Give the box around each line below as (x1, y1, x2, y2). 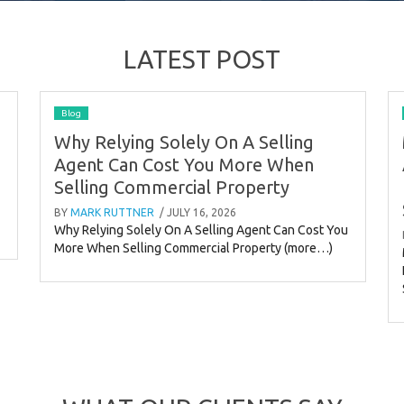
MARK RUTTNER (70, 206, 155, 218)
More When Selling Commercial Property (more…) (54, 240, 334, 255)
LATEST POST (124, 44, 280, 73)
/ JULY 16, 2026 (157, 206, 237, 218)
